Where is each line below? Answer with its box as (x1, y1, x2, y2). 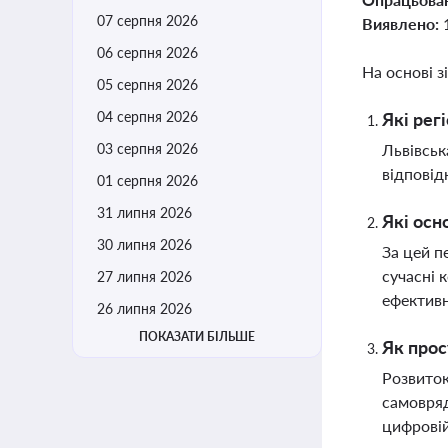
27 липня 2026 (97, 268, 192, 285)
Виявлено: (362, 14, 443, 33)
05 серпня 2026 (97, 76, 198, 93)
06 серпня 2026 (97, 44, 198, 61)
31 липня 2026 (97, 204, 192, 221)
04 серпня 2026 (97, 108, 198, 125)
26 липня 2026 (97, 300, 192, 317)
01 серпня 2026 (97, 172, 198, 189)
